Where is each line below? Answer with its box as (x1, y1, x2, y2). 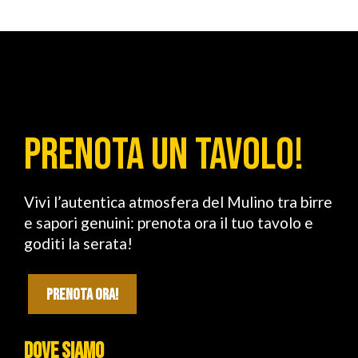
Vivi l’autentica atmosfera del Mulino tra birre (24, 193, 332, 211)
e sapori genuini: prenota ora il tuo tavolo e (24, 213, 313, 232)
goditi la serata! (24, 234, 133, 253)
